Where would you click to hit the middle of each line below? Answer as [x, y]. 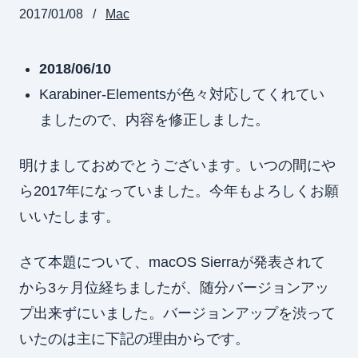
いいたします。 [70, 217]
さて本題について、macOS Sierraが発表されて [172, 263]
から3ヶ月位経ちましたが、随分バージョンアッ [174, 288]
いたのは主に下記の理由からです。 [134, 339]
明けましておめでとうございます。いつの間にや [177, 166]
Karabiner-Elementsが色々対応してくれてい [182, 94]
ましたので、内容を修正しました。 [155, 120]
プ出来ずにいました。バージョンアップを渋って [177, 314]
